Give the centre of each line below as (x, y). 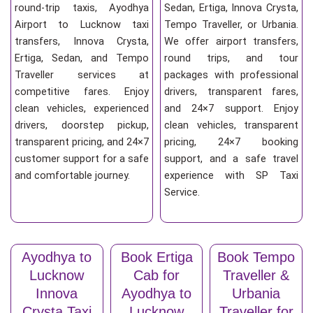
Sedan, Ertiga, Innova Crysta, (231, 8)
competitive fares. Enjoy (82, 92)
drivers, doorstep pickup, (82, 125)
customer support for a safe (82, 159)
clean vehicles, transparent (231, 125)
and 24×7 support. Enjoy (231, 109)
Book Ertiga (156, 257)
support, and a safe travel (231, 159)
